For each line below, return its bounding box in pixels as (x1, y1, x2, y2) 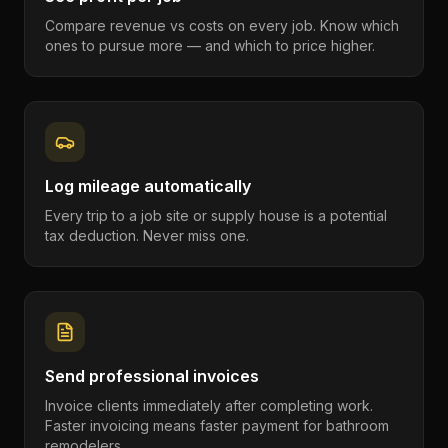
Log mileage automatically (45, 176, 251, 196)
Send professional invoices (45, 366, 259, 386)
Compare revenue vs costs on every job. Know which (45, 17, 399, 34)
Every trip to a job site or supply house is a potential (45, 207, 387, 224)
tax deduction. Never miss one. (45, 227, 249, 244)
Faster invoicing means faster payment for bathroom (45, 417, 389, 434)
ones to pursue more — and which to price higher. (45, 37, 375, 54)
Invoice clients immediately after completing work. (45, 397, 373, 414)
